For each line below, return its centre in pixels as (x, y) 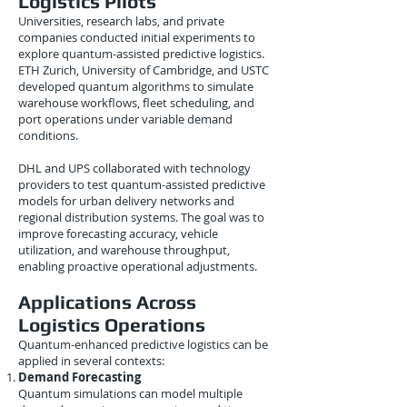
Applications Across (107, 302)
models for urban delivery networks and (126, 201)
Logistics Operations (112, 325)
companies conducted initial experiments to (137, 37)
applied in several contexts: (91, 361)
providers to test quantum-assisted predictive (142, 184)
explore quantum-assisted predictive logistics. (141, 54)
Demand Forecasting (79, 377)
